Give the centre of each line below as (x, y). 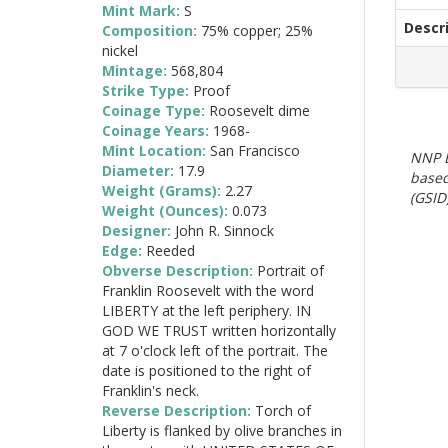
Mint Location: (156, 150)
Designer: (138, 230)
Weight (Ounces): (167, 210)
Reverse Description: (178, 410)
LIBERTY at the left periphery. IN (206, 310)
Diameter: (140, 170)
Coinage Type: (155, 110)
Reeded (170, 250)
